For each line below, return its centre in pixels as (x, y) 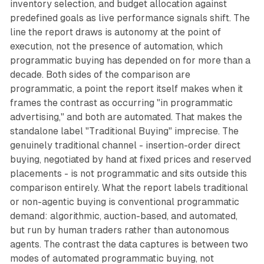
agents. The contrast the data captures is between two (129, 245)
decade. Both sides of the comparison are (100, 75)
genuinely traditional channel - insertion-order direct (125, 146)
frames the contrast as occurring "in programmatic (121, 103)
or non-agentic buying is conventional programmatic (124, 202)
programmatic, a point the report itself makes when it (126, 89)
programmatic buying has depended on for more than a (130, 61)
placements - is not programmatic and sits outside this (128, 174)
